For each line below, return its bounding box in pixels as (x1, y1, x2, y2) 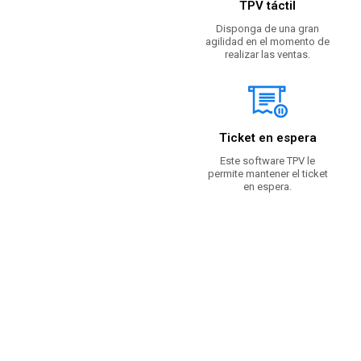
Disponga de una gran (216, 23, 319, 35)
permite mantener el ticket (207, 168, 328, 180)
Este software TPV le (220, 155, 315, 168)
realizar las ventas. (225, 48, 310, 61)
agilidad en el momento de (205, 35, 330, 48)
